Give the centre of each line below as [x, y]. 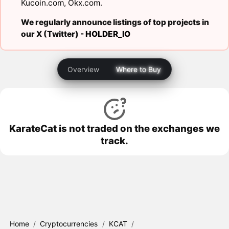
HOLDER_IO [108, 34]
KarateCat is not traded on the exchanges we [114, 128]
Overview [83, 69]
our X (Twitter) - [53, 34]
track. [114, 140]
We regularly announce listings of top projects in [115, 22]
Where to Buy [139, 69]
